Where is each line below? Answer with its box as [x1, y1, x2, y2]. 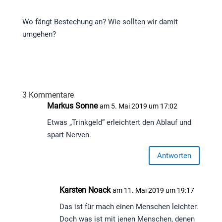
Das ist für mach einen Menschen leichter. [59, 202, 198, 212]
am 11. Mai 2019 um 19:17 [112, 186, 194, 195]
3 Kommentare [22, 90, 74, 100]
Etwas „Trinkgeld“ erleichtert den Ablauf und [47, 118, 191, 127]
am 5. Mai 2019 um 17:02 [99, 102, 177, 111]
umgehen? [22, 30, 56, 39]
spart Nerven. [47, 130, 91, 140]
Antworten [157, 151, 192, 160]
